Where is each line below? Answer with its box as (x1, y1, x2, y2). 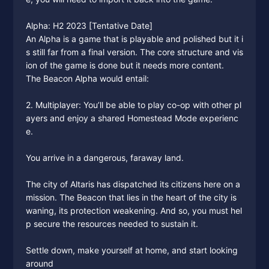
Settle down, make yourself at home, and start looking (25, 245, 238, 255)
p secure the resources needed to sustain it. (25, 219, 198, 229)
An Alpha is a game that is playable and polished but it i (25, 34, 243, 44)
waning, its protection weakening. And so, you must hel (25, 205, 242, 216)
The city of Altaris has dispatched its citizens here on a (25, 179, 240, 189)
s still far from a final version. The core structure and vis (25, 47, 243, 57)
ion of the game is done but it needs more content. (25, 60, 224, 70)
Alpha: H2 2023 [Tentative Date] (25, 20, 153, 31)
